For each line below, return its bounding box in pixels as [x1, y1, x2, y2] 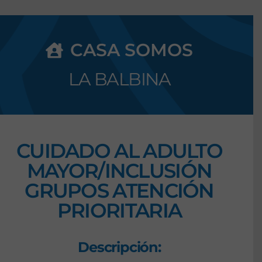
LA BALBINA [68, 68, 170, 91]
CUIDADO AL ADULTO [16, 139, 223, 164]
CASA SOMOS [70, 39, 194, 61]
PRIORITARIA [57, 198, 182, 223]
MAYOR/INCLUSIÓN [26, 158, 212, 184]
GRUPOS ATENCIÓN [25, 178, 214, 204]
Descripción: [78, 239, 161, 256]
